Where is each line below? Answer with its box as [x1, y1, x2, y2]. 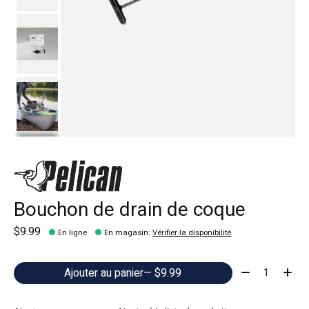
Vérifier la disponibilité [152, 226, 232, 239]
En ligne [58, 226, 88, 239]
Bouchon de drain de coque [14, 196, 246, 225]
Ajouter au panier [64, 264, 144, 281]
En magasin [104, 226, 149, 239]
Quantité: [237, 261, 279, 279]
